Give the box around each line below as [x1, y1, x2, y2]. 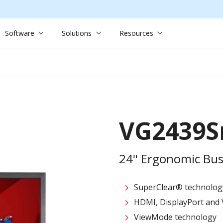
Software [4, 28, 34, 38]
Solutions [62, 28, 92, 38]
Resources [119, 28, 153, 38]
